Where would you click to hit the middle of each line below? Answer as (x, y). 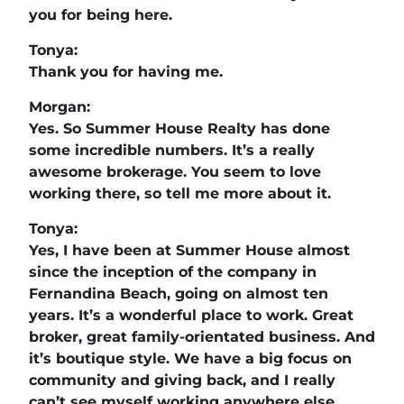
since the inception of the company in (173, 271)
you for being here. (101, 14)
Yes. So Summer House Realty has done (179, 128)
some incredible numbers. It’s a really (172, 150)
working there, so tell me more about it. (180, 193)
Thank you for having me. (126, 71)
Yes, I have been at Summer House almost (189, 250)
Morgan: (60, 106)
